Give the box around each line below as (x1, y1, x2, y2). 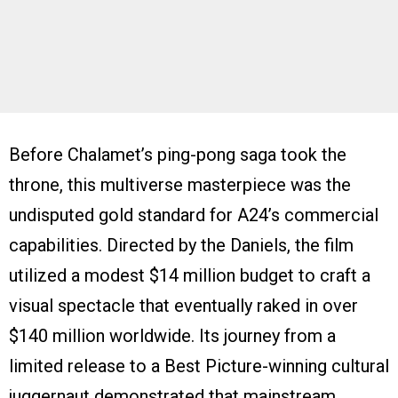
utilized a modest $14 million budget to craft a (9, 265, 370, 287)
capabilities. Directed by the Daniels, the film (9, 235, 354, 257)
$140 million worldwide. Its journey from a (9, 325, 336, 347)
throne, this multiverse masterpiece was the (9, 174, 351, 196)
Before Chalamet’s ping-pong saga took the (9, 144, 346, 166)
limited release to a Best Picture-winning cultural (9, 355, 389, 378)
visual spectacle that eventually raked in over (9, 295, 358, 317)
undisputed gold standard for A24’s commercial (9, 204, 378, 227)
